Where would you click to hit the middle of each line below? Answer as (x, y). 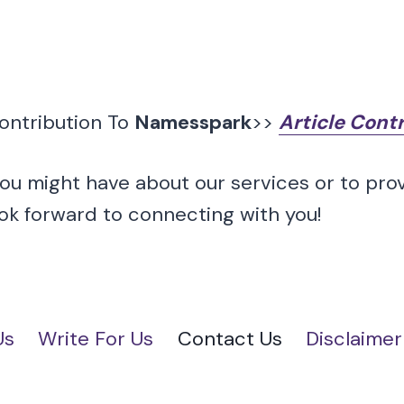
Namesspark (193, 122)
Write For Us (96, 339)
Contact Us (230, 339)
